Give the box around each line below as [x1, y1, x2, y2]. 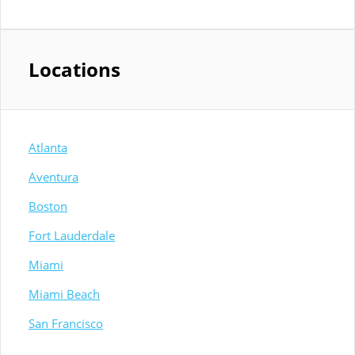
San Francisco [29, 315, 103, 332]
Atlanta [29, 139, 67, 156]
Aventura [29, 169, 78, 185]
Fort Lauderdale [29, 227, 115, 244]
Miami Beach [29, 286, 100, 303]
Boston [29, 198, 67, 215]
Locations [29, 56, 120, 83]
